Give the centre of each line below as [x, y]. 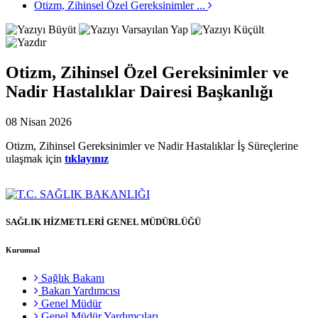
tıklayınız [87, 158]
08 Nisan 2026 [39, 121]
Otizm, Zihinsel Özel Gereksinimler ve [147, 72]
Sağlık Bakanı [71, 278]
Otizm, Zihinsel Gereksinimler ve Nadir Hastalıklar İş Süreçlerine [152, 146]
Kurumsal [23, 250]
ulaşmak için [35, 158]
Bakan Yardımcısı [79, 290]
